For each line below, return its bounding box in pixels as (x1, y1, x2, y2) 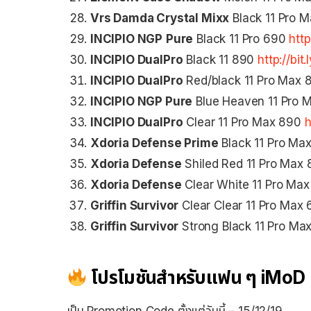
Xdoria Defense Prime (90, 135, 219, 150)
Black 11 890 (183, 52, 258, 67)
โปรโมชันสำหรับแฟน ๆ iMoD (87, 267, 305, 289)
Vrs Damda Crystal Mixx (90, 10, 230, 25)
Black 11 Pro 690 (193, 31, 289, 46)
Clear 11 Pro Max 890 (183, 115, 305, 129)
